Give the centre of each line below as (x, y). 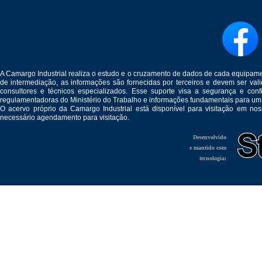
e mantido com (208, 148)
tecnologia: (213, 158)
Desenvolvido (210, 137)
